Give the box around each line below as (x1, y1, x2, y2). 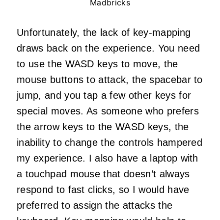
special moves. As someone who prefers (17, 106, 199, 117)
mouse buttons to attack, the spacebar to (17, 74, 203, 85)
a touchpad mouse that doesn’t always (17, 168, 190, 180)
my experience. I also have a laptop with (17, 153, 198, 164)
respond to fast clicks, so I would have (17, 184, 190, 195)
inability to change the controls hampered (17, 137, 203, 148)
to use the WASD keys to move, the (17, 58, 178, 70)
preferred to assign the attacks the (17, 200, 173, 211)
